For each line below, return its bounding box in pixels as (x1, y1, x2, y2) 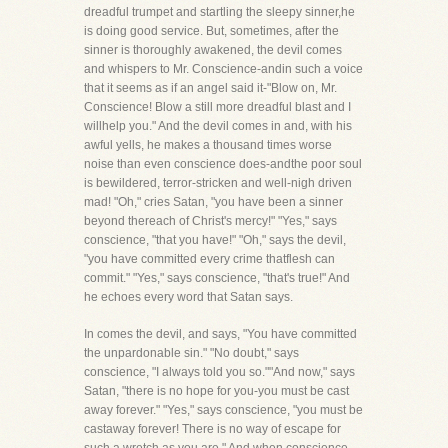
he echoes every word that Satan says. (84, 290, 293, 304)
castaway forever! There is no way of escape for (84, 422, 341, 436)
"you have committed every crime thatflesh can (84, 252, 335, 266)
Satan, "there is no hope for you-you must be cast (84, 384, 349, 398)
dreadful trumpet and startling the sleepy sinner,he (84, 5, 355, 19)
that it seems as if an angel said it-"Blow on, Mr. (84, 81, 337, 95)
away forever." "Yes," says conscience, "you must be (84, 403, 363, 417)
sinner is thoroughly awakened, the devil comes (84, 43, 342, 57)
